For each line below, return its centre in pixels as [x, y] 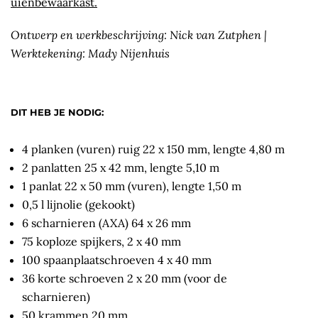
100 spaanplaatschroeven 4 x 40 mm [117, 260]
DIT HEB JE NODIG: [57, 113]
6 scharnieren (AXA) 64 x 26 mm [106, 223]
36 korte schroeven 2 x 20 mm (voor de [125, 279]
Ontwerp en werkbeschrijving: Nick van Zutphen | [139, 35]
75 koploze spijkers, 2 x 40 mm [102, 242]
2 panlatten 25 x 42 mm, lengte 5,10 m [121, 168]
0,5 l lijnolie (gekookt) [78, 205]
